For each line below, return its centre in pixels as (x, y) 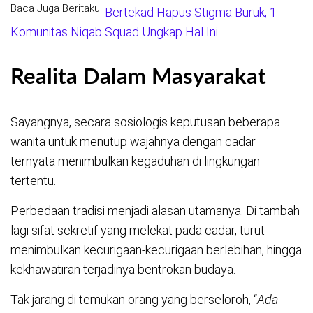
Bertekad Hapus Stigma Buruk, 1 (191, 13)
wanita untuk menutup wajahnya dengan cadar (133, 141)
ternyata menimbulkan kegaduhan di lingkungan (135, 161)
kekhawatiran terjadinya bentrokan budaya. (123, 269)
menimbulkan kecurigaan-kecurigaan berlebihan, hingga (156, 249)
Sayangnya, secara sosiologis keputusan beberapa (145, 122)
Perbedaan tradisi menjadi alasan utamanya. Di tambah (155, 210)
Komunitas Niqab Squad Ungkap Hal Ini (114, 32)
